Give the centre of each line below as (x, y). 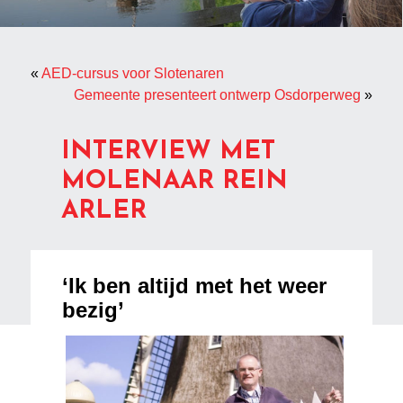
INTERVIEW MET (169, 152)
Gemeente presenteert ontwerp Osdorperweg (217, 95)
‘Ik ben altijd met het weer (195, 286)
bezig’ (94, 310)
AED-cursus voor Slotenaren (133, 74)
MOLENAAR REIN (175, 182)
